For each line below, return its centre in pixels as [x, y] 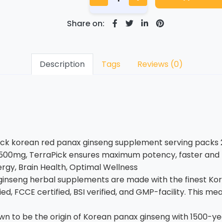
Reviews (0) [160, 64]
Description [62, 64]
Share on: [86, 24]
